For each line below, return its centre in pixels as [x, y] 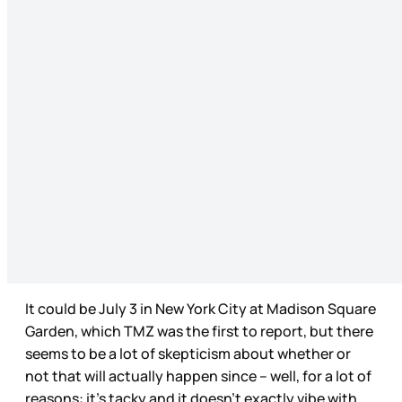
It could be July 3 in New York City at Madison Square [201, 308]
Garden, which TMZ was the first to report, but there [199, 331]
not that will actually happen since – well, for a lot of [198, 376]
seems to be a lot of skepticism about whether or [188, 353]
